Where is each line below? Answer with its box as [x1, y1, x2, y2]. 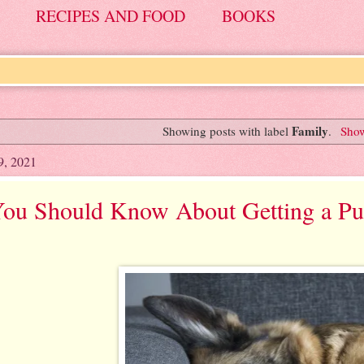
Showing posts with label [162, 122, 292, 139]
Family [292, 121, 329, 140]
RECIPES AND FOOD [36, 5, 185, 27]
